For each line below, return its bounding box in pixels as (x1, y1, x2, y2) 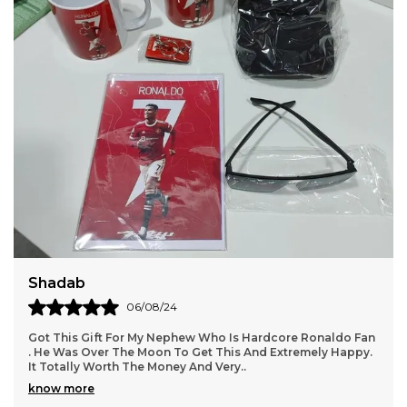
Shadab (28, 274, 85, 292)
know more (28, 382, 94, 395)
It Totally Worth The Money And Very (28, 360, 241, 373)
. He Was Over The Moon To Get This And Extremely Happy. (28, 345, 372, 359)
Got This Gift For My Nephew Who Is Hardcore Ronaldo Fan (28, 331, 375, 344)
